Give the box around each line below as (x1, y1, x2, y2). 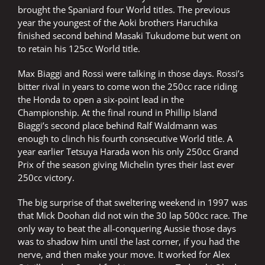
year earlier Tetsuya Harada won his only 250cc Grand (18, 146, 238, 158)
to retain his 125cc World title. (18, 43, 140, 55)
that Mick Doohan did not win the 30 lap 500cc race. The (18, 209, 247, 222)
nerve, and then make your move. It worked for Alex (18, 248, 230, 261)
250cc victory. (18, 172, 75, 184)
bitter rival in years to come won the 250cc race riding (18, 80, 237, 93)
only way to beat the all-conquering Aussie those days (18, 222, 236, 235)
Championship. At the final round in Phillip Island (18, 106, 217, 119)
